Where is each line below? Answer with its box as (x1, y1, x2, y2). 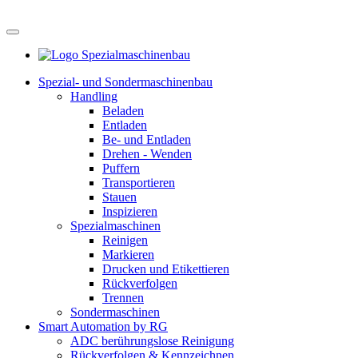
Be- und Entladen (102, 133, 191, 146)
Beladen (102, 104, 144, 117)
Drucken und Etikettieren (102, 262, 229, 276)
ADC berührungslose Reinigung (70, 334, 234, 348)
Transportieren (102, 176, 175, 189)
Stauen (102, 190, 137, 204)
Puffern (102, 161, 140, 175)
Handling (70, 89, 117, 103)
